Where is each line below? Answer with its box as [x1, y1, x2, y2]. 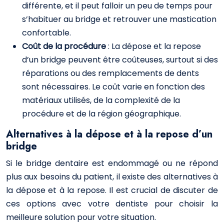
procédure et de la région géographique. [22, 108, 181, 119]
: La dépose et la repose [108, 40, 201, 52]
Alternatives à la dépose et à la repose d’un [6, 127, 212, 141]
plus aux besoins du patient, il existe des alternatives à [6, 171, 218, 182]
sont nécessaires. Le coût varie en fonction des [22, 81, 205, 92]
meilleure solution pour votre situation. [6, 211, 156, 223]
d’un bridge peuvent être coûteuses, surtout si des [22, 54, 218, 65]
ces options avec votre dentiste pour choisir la [6, 198, 218, 209]
